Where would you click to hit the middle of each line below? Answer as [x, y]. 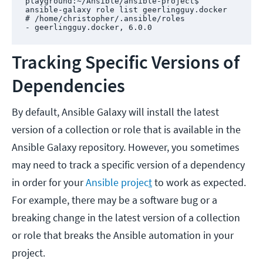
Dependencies [68, 86]
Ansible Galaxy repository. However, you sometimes [126, 147]
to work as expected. [199, 183]
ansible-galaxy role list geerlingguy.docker [126, 9]
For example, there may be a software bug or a [114, 200]
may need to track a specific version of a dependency [128, 165]
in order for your [49, 183]
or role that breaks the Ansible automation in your [123, 235]
